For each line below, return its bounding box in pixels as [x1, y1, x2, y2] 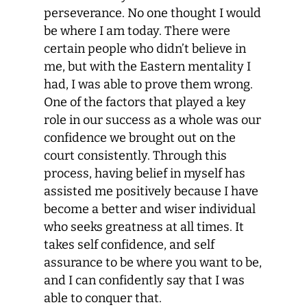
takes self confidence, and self [44, 237, 214, 252]
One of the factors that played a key [44, 95, 246, 110]
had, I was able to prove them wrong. [44, 77, 256, 92]
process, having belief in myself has [44, 166, 245, 181]
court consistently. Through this [44, 148, 227, 163]
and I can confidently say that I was [44, 273, 245, 288]
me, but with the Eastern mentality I [44, 59, 251, 74]
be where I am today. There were [44, 23, 230, 38]
